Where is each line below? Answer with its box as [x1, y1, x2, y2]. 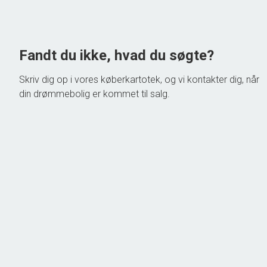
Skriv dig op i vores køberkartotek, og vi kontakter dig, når [19, 74, 259, 86]
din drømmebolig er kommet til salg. [19, 88, 170, 100]
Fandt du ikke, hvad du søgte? [19, 47, 214, 64]
